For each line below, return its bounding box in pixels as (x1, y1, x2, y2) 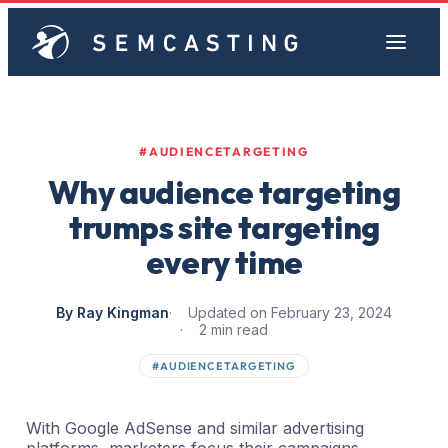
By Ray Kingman (56, 304, 169, 321)
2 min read (199, 321, 268, 338)
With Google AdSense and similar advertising (26, 418, 364, 438)
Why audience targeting (48, 172, 400, 212)
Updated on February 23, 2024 (188, 304, 392, 321)
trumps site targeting (68, 207, 380, 247)
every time (145, 242, 303, 282)
